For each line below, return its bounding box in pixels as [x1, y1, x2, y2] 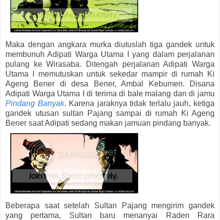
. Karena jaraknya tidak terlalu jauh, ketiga [64, 99, 215, 108]
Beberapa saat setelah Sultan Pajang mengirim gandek [5, 201, 215, 210]
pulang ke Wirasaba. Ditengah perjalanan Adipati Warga [5, 60, 215, 69]
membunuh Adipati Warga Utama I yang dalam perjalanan [5, 50, 215, 59]
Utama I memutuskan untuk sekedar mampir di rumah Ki [5, 70, 215, 79]
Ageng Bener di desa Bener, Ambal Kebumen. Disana [5, 80, 215, 88]
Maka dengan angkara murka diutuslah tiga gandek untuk [5, 40, 215, 49]
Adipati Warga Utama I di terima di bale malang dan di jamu [5, 89, 215, 98]
